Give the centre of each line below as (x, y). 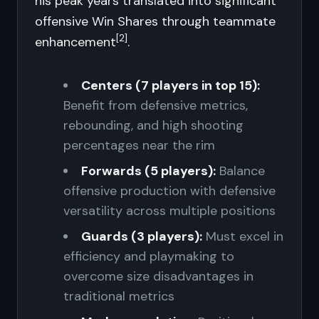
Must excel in (243, 236)
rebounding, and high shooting (153, 125)
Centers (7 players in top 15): (171, 85)
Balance (240, 171)
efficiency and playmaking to (149, 256)
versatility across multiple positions (169, 211)
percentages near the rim (139, 145)
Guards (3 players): (142, 236)
